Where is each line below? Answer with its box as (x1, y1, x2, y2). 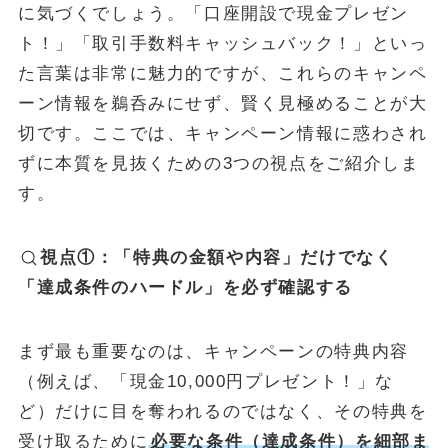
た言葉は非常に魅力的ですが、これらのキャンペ (17, 64, 428, 84)
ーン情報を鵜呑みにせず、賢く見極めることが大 (17, 94, 428, 114)
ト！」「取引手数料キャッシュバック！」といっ (17, 34, 428, 54)
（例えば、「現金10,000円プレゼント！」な (17, 372, 395, 392)
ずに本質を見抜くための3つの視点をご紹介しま (17, 154, 420, 174)
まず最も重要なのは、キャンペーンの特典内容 (17, 342, 409, 362)
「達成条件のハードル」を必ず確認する (17, 278, 353, 298)
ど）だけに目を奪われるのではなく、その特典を (17, 402, 428, 422)
